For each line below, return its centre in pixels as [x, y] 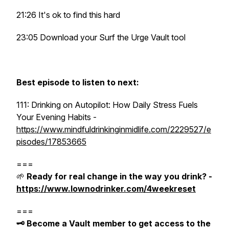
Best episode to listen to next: [79, 82]
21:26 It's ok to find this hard [68, 15]
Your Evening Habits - [56, 117]
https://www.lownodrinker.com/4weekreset [106, 189]
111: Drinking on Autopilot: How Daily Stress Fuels [107, 105]
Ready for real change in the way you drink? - [119, 176]
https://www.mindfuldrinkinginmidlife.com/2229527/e [114, 129]
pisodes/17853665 [51, 142]
